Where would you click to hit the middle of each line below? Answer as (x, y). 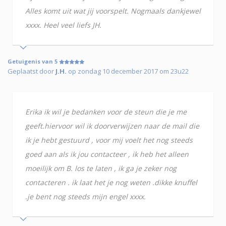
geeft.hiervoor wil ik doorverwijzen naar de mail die (112, 126)
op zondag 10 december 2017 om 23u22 (128, 71)
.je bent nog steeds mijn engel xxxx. (86, 197)
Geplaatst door (32, 71)
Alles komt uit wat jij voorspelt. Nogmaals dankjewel (113, 11)
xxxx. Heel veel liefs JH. (63, 25)
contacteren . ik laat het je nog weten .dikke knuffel (111, 183)
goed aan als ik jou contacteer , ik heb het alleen (107, 154)
